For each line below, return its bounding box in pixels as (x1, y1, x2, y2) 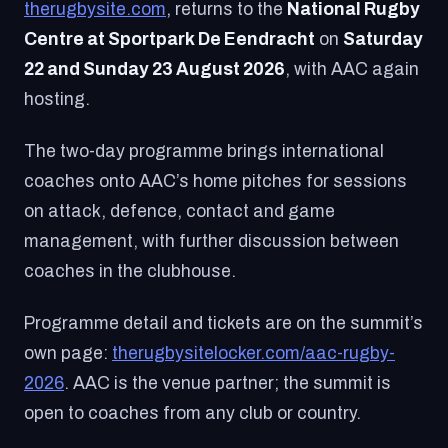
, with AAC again (285, 60, 419, 79)
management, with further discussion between (24, 232, 399, 251)
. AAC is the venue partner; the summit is (64, 374, 391, 393)
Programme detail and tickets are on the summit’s (24, 314, 423, 333)
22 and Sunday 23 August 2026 (24, 60, 285, 79)
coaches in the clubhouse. (24, 262, 236, 281)
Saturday (343, 30, 423, 49)
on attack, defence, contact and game (24, 202, 335, 221)
